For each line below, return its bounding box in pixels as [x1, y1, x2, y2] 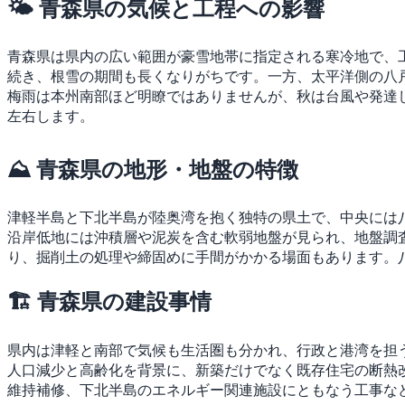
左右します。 [7, 107, 94, 126]
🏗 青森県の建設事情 [7, 288, 212, 316]
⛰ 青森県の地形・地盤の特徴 [7, 156, 298, 184]
